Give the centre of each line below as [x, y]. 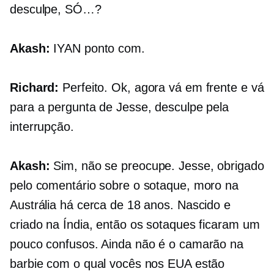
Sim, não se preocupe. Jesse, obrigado [157, 166]
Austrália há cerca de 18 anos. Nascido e [120, 205]
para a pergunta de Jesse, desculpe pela [120, 107]
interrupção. [42, 127]
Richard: [35, 88]
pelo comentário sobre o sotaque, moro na [124, 186]
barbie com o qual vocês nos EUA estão [117, 264]
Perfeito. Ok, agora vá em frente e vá [161, 88]
